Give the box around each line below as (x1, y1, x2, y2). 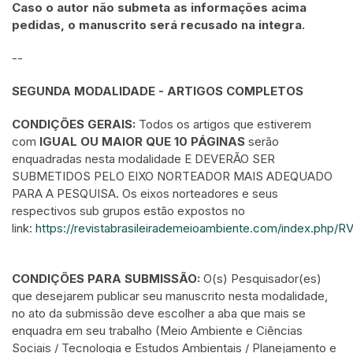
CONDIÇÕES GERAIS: (12, 117, 139, 132)
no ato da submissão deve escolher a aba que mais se (12, 306, 306, 321)
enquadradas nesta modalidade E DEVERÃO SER (12, 151, 275, 166)
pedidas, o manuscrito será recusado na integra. (12, 17, 305, 32)
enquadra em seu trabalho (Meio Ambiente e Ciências (12, 323, 303, 338)
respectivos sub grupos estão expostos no (12, 203, 245, 218)
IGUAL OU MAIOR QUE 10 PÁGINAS (39, 134, 248, 149)
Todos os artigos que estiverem (139, 117, 311, 132)
